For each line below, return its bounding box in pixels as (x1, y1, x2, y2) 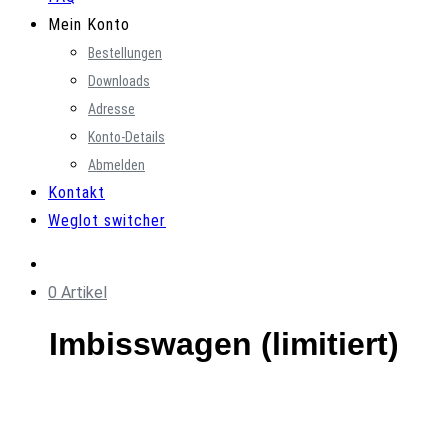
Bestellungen (88, 45, 162, 61)
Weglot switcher (48, 211, 166, 230)
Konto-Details (88, 129, 165, 145)
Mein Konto (48, 15, 130, 34)
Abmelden (88, 157, 145, 173)
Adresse (88, 101, 135, 117)
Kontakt (48, 183, 105, 202)
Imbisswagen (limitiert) (49, 326, 399, 363)
